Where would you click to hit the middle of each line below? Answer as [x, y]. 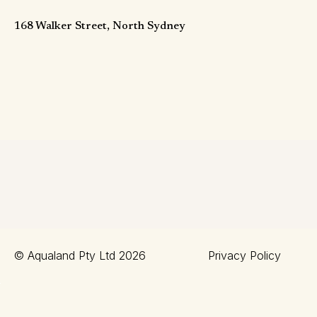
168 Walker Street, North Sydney [100, 26]
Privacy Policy [244, 255]
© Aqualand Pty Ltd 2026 [80, 255]
